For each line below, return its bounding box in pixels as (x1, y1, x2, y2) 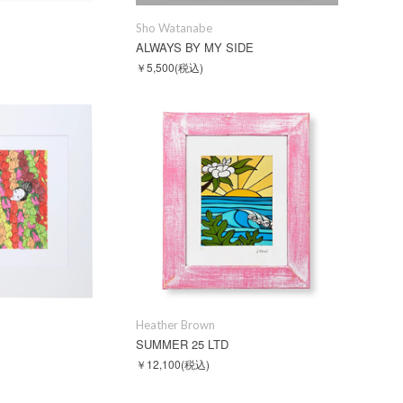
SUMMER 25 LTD (136, 336, 228, 353)
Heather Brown (136, 318, 215, 332)
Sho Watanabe (136, 21, 212, 35)
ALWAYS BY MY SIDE (136, 39, 254, 56)
